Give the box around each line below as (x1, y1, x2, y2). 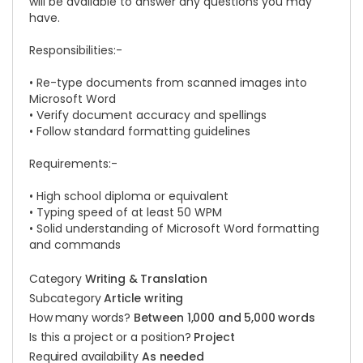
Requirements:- (29, 156, 117, 172)
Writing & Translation (84, 271, 207, 287)
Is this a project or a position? (29, 329, 194, 345)
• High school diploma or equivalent (29, 188, 228, 204)
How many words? (29, 310, 134, 326)
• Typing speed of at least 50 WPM (29, 204, 222, 220)
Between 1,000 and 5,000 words (133, 310, 315, 326)
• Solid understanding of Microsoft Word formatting (29, 220, 319, 237)
